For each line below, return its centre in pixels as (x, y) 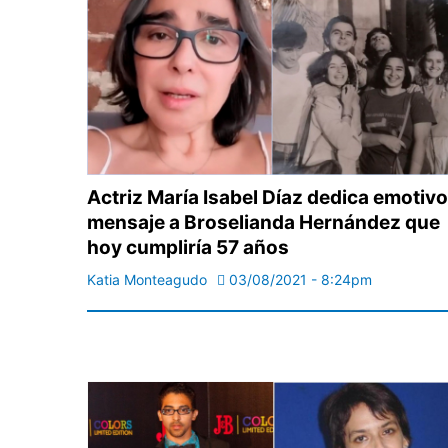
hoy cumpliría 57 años (188, 248)
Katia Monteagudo (147, 280)
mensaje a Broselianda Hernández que (263, 223)
